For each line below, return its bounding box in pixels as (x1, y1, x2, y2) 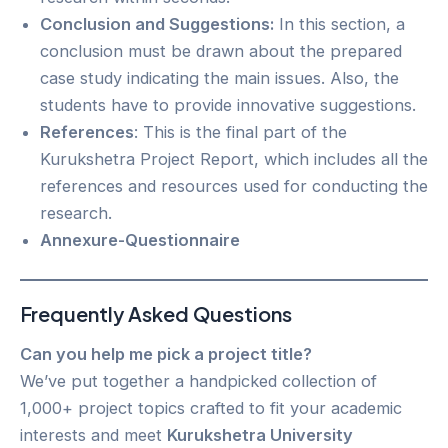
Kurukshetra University (167, 424, 353, 445)
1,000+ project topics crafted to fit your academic (20, 397, 402, 418)
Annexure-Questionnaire (40, 229, 240, 250)
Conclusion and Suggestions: (40, 13, 274, 34)
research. (40, 202, 112, 223)
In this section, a (274, 13, 405, 34)
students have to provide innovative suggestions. (40, 94, 421, 115)
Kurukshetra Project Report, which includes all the (40, 148, 428, 169)
